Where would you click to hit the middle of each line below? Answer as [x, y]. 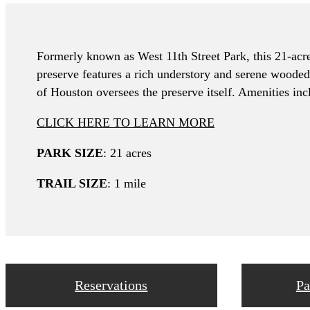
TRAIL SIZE [72, 183]
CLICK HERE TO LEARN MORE [126, 122]
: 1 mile [127, 183]
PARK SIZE [70, 153]
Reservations [111, 285]
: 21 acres [127, 153]
